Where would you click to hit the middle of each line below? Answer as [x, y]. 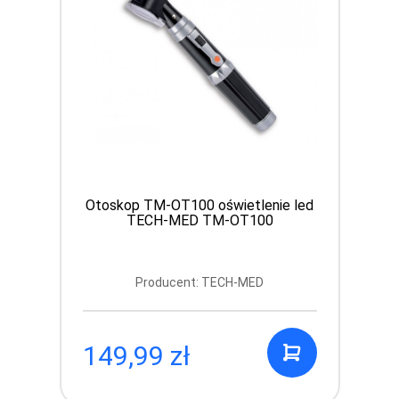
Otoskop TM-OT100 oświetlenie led [199, 205]
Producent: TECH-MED [199, 282]
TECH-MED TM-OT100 [199, 220]
